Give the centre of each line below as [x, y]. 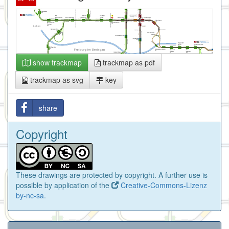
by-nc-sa [30, 196]
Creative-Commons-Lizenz [163, 185]
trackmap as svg [56, 80]
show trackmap [56, 63]
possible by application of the [64, 185]
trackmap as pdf [128, 63]
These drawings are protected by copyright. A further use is [112, 175]
